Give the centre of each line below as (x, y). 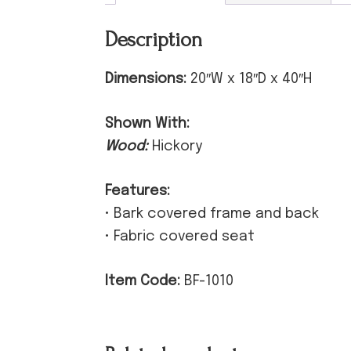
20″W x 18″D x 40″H (251, 79)
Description (154, 40)
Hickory (177, 146)
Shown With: (148, 123)
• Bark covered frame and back (212, 213)
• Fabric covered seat (180, 236)
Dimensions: (148, 79)
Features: (138, 191)
